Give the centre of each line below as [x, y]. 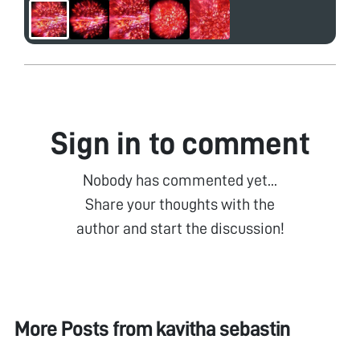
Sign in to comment [180, 143]
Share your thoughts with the [180, 204]
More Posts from [85, 329]
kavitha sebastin [223, 329]
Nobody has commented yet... [180, 180]
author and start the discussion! [180, 228]
